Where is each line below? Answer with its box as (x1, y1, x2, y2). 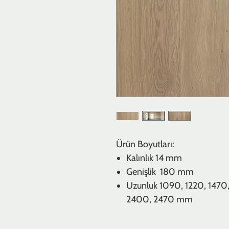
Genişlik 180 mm (126, 166, 194, 177)
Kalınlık (126, 152, 155, 164)
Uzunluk (126, 180, 159, 191)
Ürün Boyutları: (116, 139, 174, 150)
